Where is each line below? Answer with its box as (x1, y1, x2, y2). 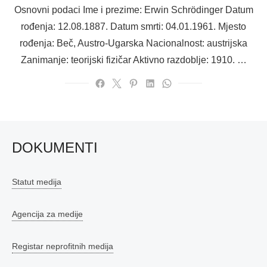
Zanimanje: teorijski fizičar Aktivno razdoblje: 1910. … (20, 55, 247, 65)
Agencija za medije (12, 209, 83, 219)
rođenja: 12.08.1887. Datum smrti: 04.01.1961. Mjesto (21, 21, 246, 32)
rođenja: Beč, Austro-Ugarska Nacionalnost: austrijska (20, 38, 247, 48)
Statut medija (12, 177, 61, 187)
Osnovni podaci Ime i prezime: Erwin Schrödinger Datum (14, 5, 253, 15)
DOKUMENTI (12, 139, 98, 156)
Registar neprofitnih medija (12, 241, 113, 251)
